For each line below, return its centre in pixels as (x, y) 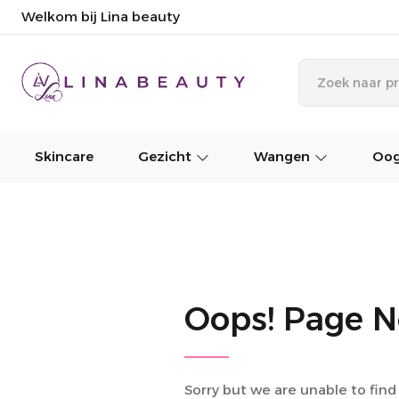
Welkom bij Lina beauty (101, 16)
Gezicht (165, 156)
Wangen (282, 156)
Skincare (65, 156)
